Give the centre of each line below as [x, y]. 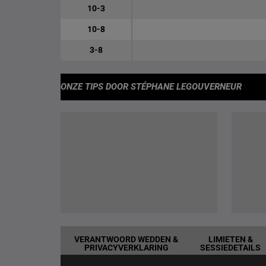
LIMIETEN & [230, 239]
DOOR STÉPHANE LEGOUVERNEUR [174, 87]
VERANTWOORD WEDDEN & [126, 239]
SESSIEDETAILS [231, 248]
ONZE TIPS [82, 87]
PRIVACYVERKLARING [126, 248]
